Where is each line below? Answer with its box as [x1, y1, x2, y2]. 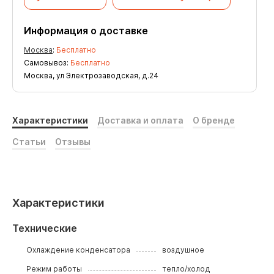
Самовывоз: [24, 58, 70, 67]
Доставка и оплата [97, 115, 183, 125]
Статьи [12, 136, 46, 147]
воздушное [161, 245, 204, 254]
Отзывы [55, 136, 91, 147]
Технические [12, 222, 77, 234]
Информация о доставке [24, 24, 148, 37]
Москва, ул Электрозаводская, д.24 [24, 71, 158, 80]
